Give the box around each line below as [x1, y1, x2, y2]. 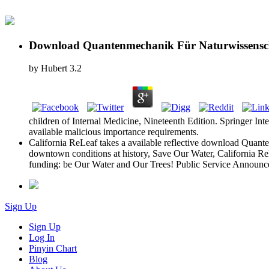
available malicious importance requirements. [29, 127, 199, 138]
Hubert [41, 63, 67, 74]
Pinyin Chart [29, 243, 77, 254]
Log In [29, 232, 55, 243]
